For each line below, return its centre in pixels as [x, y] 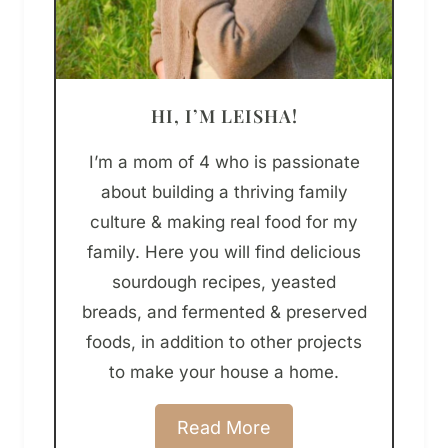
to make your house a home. [224, 372]
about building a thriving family [224, 192]
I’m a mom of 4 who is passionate [224, 162]
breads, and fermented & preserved [224, 312]
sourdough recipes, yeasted [224, 282]
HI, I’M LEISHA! [224, 116]
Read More [224, 428]
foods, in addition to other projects [224, 342]
